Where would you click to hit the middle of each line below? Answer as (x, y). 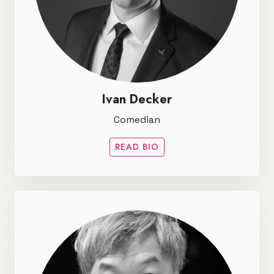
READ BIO (137, 146)
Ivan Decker (137, 99)
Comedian (137, 120)
